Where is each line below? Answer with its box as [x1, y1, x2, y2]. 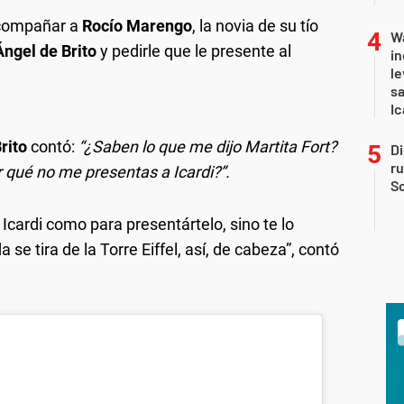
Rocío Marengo [82, 15, 192, 35]
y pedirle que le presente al [96, 41, 291, 60]
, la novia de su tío [192, 15, 318, 35]
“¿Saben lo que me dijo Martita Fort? [75, 136, 336, 156]
